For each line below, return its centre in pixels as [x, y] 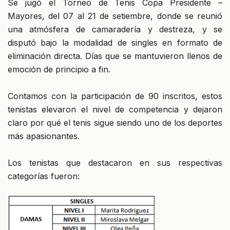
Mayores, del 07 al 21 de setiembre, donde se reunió [115, 16]
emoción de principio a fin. [59, 69]
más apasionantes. [44, 136]
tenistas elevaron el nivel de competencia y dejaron [115, 109]
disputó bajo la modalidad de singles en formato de [115, 42]
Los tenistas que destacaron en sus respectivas [115, 162]
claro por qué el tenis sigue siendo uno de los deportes [115, 122]
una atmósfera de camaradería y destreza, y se [115, 29]
